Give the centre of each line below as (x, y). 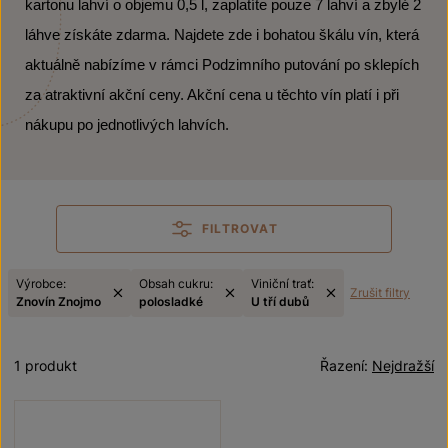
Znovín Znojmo (58, 301)
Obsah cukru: (176, 283)
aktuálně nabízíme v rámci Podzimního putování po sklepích (222, 65)
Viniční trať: (282, 283)
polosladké (171, 301)
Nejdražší (403, 365)
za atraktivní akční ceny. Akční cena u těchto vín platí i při (212, 95)
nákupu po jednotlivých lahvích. (127, 125)
